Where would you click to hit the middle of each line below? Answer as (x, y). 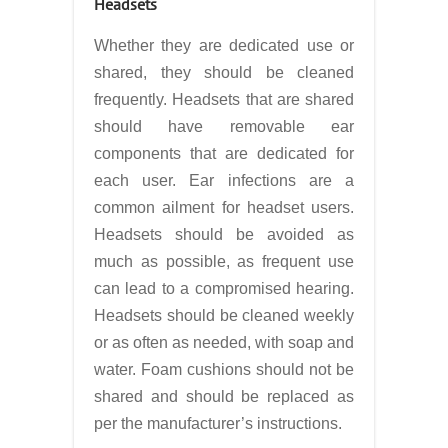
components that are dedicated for (224, 153)
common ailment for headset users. (224, 207)
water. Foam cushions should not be (224, 369)
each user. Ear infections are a (224, 180)
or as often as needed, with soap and (224, 342)
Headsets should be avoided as (224, 234)
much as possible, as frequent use (224, 261)
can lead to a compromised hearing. (224, 288)
